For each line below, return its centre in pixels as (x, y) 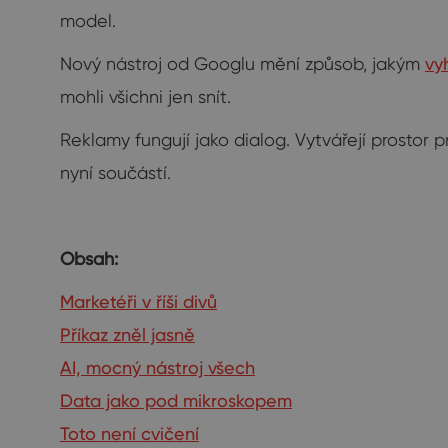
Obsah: (89, 259)
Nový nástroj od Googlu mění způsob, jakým (242, 64)
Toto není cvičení (129, 434)
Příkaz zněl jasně (127, 335)
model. (88, 21)
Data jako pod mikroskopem (176, 401)
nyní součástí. (115, 173)
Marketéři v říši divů (138, 302)
